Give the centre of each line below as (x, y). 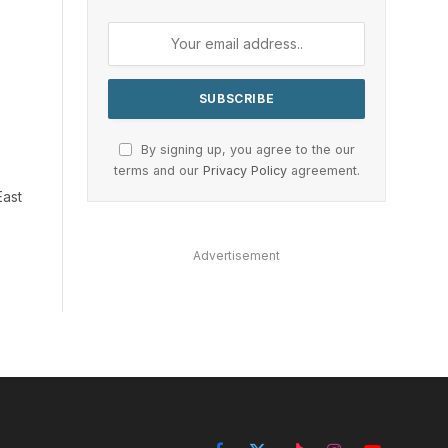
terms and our (158, 170)
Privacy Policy (244, 170)
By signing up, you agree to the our (245, 149)
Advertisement (236, 255)
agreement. (323, 170)
